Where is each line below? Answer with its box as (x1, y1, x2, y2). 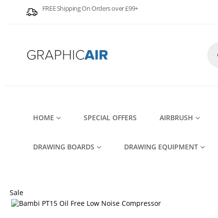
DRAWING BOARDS (33, 142, 94, 151)
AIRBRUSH (160, 113, 193, 122)
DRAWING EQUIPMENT (124, 142, 198, 151)
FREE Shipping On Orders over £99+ (42, 4, 138, 13)
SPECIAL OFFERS (84, 113, 137, 122)
